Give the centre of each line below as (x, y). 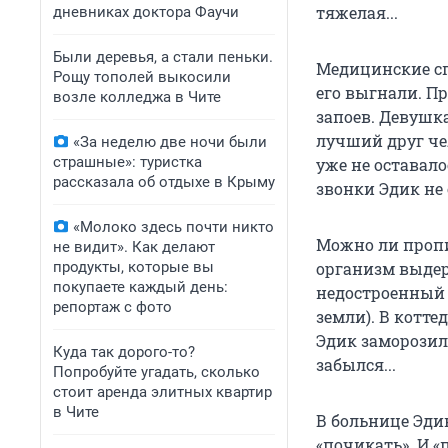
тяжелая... (357, 13)
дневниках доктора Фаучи (146, 12)
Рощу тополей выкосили (142, 77)
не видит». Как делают (134, 247)
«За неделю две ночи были (170, 142)
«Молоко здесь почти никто (173, 227)
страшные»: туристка (127, 162)
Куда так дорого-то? (124, 352)
